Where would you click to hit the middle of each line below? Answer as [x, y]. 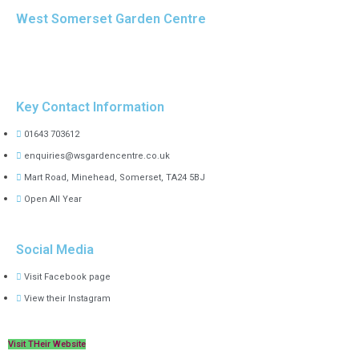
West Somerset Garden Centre [111, 18]
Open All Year [53, 199]
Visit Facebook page [67, 277]
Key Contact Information [90, 107]
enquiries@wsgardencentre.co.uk [97, 155]
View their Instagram [67, 299]
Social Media [55, 250]
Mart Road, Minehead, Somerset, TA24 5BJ [115, 177]
